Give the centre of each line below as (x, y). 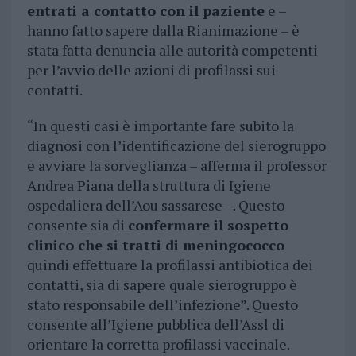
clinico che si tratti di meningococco (155, 245)
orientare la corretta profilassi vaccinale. (158, 344)
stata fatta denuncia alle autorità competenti (172, 50)
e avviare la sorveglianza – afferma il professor (176, 166)
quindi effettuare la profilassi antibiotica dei (170, 265)
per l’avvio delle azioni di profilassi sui (151, 70)
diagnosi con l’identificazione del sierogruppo (176, 146)
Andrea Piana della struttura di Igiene (149, 186)
